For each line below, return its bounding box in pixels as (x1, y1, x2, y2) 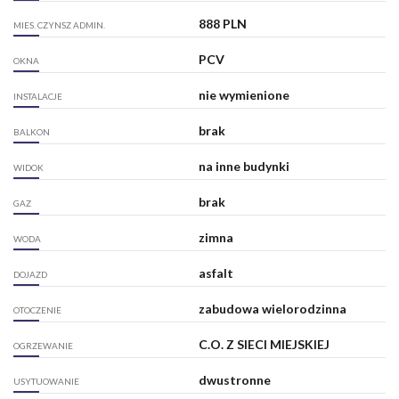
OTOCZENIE (13, 305, 61, 316)
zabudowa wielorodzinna (198, 301, 346, 317)
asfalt (198, 265, 233, 281)
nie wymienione (198, 87, 289, 103)
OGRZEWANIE (13, 340, 73, 352)
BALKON (13, 126, 50, 138)
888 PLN (198, 16, 247, 32)
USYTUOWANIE (13, 376, 79, 387)
